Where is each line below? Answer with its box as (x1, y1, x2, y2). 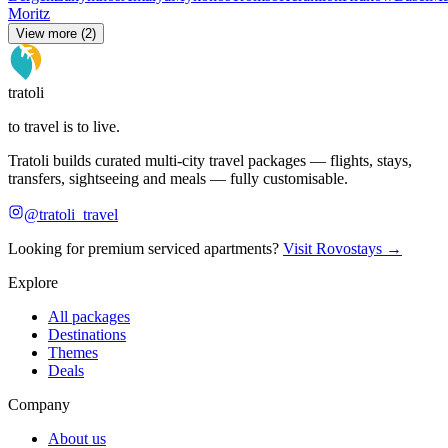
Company (8, 396, 70, 414)
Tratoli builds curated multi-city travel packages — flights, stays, (8, 152, 412, 170)
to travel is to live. (8, 118, 120, 136)
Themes (48, 344, 98, 362)
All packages (48, 308, 130, 326)
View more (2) (16, 26, 96, 42)
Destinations (48, 326, 126, 344)
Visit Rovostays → (283, 240, 402, 258)
